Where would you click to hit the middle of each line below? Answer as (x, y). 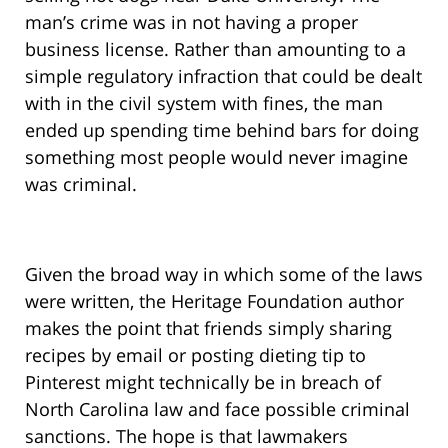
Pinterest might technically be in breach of (203, 382)
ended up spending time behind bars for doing (222, 130)
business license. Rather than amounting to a (215, 49)
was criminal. (81, 184)
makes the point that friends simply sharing (208, 328)
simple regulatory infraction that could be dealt (223, 76)
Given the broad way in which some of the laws (224, 274)
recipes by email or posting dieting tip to (195, 355)
